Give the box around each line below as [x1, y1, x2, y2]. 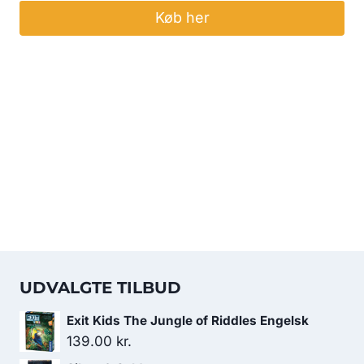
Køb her [154, 9, 210, 27]
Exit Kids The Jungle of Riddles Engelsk [67, 313, 309, 328]
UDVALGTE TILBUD [19, 278, 181, 297]
